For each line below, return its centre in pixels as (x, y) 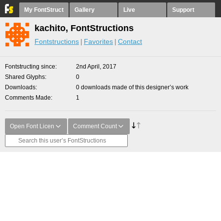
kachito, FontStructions (84, 28)
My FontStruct (44, 10)
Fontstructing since (30, 67)
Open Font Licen (32, 126)
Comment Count (95, 126)
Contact (130, 41)
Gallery (85, 10)
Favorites (98, 41)
